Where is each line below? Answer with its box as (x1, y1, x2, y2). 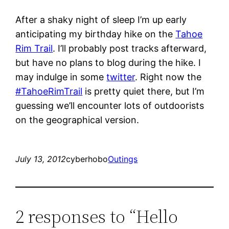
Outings (108, 153, 138, 164)
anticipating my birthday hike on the (15, 28, 176, 39)
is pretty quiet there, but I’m (82, 85, 205, 97)
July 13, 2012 (15, 153, 66, 164)
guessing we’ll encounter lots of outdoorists (15, 100, 204, 111)
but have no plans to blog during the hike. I (15, 57, 201, 68)
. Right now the (135, 71, 202, 82)
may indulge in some (15, 71, 107, 82)
